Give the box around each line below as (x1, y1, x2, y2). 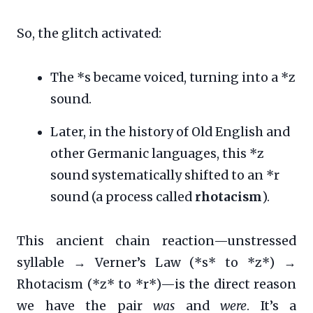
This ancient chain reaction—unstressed (17, 233, 296, 249)
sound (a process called (50, 189, 195, 205)
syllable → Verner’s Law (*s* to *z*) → (17, 254, 296, 270)
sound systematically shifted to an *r (50, 167, 279, 183)
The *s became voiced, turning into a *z (50, 69, 296, 85)
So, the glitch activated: (17, 25, 161, 41)
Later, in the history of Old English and (50, 124, 290, 140)
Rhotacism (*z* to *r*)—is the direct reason (17, 276, 296, 292)
